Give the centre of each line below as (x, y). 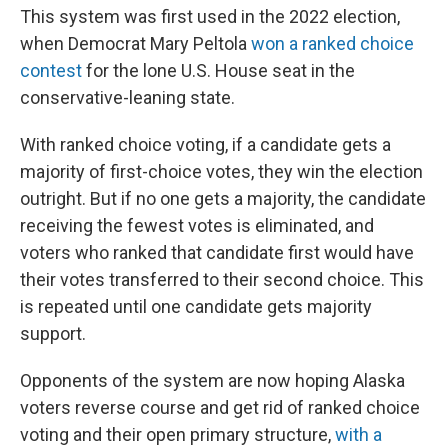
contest (51, 70)
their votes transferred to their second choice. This (222, 279)
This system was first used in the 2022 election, (210, 16)
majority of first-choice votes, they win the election (221, 171)
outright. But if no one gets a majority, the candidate (223, 198)
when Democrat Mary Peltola (135, 43)
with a (358, 434)
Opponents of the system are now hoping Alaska (212, 380)
